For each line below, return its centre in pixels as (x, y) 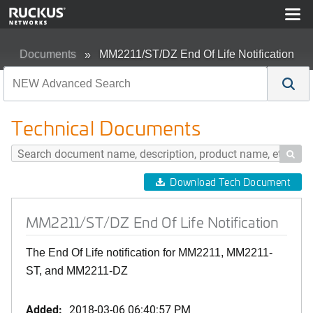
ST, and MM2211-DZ (77, 271)
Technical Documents (106, 128)
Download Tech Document (230, 182)
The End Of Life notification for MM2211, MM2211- (149, 253)
